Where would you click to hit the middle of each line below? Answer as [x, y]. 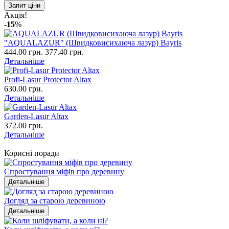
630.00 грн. [24, 88]
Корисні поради [32, 153]
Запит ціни [24, 5]
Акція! [16, 15]
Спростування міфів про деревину [64, 171]
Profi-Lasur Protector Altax [48, 79]
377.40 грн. [64, 52]
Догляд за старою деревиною [55, 200]
